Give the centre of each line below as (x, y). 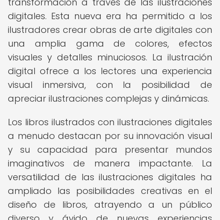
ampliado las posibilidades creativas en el (110, 191)
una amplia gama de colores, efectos (110, 43)
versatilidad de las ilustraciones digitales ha (110, 177)
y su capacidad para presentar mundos (110, 150)
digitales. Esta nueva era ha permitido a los (110, 16)
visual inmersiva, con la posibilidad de (110, 85)
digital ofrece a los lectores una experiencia (110, 71)
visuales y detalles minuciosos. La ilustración (110, 57)
